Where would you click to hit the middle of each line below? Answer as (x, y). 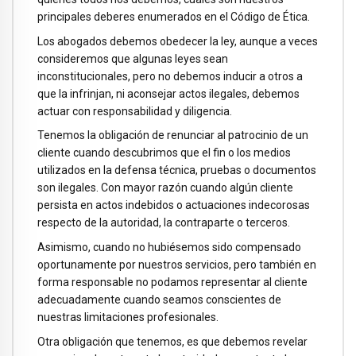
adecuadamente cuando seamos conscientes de (159, 300)
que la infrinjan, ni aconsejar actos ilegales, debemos (168, 93)
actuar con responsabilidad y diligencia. (135, 111)
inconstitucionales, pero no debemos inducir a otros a (170, 76)
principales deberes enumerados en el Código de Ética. (174, 16)
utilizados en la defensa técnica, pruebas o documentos (177, 170)
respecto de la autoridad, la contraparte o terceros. (164, 223)
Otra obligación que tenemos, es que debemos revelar (172, 341)
